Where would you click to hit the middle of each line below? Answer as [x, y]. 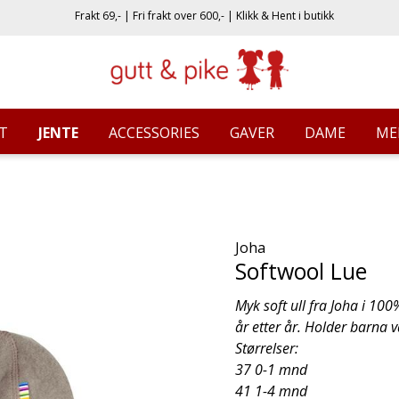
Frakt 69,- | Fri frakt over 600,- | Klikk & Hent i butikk [204, 16]
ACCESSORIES [154, 133]
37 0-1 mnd [271, 370]
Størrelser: [267, 348]
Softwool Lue [301, 271]
